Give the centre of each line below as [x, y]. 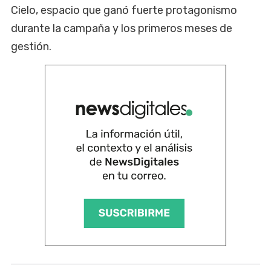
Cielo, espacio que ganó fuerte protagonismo [124, 11]
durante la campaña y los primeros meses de [122, 29]
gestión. [31, 47]
